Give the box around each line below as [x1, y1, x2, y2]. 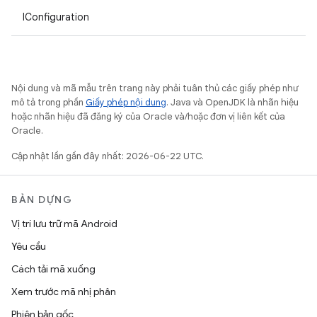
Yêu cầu [11, 240, 46, 253]
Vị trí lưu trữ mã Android [11, 217, 117, 230]
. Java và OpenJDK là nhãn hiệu [166, 96, 299, 108]
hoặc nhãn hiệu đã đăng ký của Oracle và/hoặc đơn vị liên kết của [11, 110, 285, 122]
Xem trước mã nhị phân [11, 285, 116, 298]
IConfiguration [23, 11, 89, 23]
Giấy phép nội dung [86, 96, 166, 108]
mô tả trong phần [11, 96, 86, 108]
